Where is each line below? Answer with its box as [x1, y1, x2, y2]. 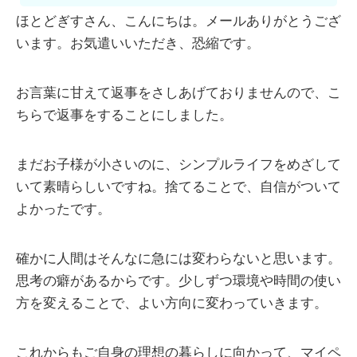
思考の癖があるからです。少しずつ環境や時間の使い [16, 273, 341, 289]
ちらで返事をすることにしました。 [16, 108, 233, 124]
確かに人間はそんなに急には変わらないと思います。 [16, 251, 341, 267]
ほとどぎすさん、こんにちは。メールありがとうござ [16, 14, 341, 29]
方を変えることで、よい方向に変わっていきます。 [16, 296, 328, 312]
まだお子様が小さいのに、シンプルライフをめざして [16, 157, 341, 173]
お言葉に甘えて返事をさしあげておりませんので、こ [16, 85, 341, 101]
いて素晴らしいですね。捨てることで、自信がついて [16, 179, 341, 195]
